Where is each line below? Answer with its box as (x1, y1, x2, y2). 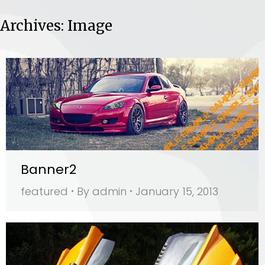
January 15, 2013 (135, 183, 218, 199)
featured (21, 183, 68, 199)
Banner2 (21, 160, 76, 179)
